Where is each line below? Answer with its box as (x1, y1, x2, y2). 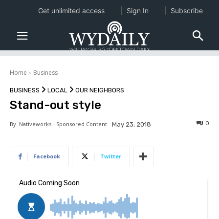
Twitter (100, 153, 121, 160)
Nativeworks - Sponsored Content (16, 120, 107, 128)
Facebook (33, 153, 60, 160)
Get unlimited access (38, 6, 105, 15)
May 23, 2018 (112, 121, 151, 129)
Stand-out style (10, 98, 101, 112)
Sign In (126, 6, 149, 15)
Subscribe (170, 6, 203, 15)
